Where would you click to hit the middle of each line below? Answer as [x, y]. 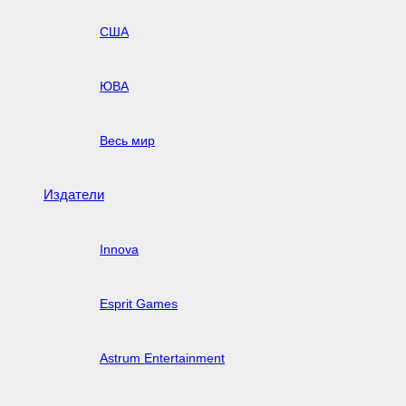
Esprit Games [139, 303]
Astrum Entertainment [162, 358]
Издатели [74, 194]
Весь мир [127, 140]
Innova [119, 249]
